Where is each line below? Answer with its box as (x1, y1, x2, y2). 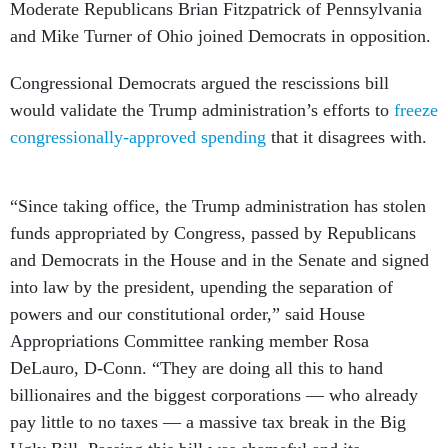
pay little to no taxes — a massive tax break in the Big (10, 411, 406, 432)
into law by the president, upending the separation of (10, 276, 393, 297)
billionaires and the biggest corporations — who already (10, 384, 418, 405)
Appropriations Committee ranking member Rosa (10, 330, 369, 351)
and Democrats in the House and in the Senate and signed (10, 249, 429, 270)
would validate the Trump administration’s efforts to (10, 99, 394, 120)
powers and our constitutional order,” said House (10, 303, 365, 324)
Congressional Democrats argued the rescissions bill (10, 72, 389, 93)
